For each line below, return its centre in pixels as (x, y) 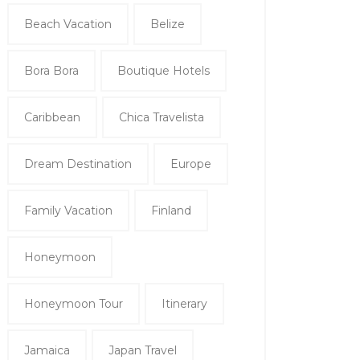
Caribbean (52, 118)
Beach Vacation (68, 25)
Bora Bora (51, 71)
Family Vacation (68, 211)
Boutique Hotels (164, 71)
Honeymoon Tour (74, 304)
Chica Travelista (162, 118)
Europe (191, 164)
